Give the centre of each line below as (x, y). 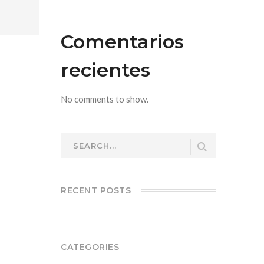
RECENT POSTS (96, 190)
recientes (106, 70)
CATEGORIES (90, 247)
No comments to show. (105, 99)
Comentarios (123, 42)
